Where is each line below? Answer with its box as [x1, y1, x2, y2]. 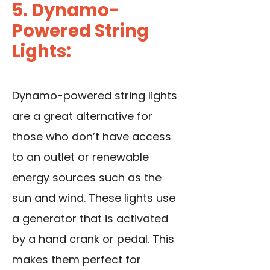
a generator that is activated [12, 210, 168, 226]
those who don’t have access [12, 128, 171, 144]
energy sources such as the [12, 169, 162, 185]
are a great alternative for [12, 108, 152, 124]
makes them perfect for [12, 251, 141, 267]
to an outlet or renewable [12, 149, 149, 165]
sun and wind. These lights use [12, 190, 175, 206]
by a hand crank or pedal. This [12, 231, 174, 246]
